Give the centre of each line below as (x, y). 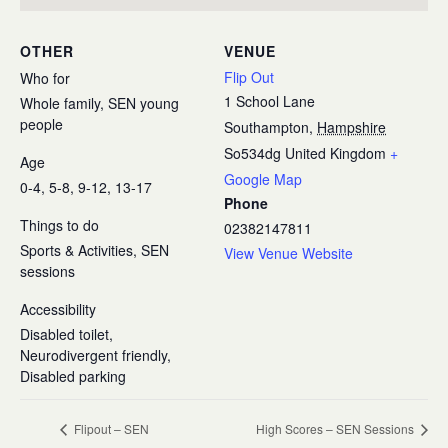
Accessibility (58, 309)
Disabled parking (73, 376)
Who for (45, 78)
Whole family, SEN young (99, 103)
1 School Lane (269, 101)
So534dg (252, 153)
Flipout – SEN (110, 429)
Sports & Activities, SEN (94, 250)
